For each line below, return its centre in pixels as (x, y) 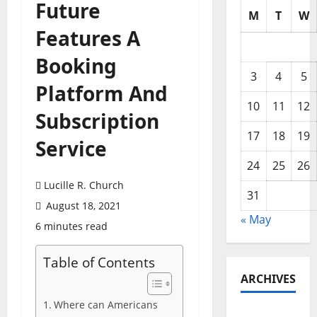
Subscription (97, 121)
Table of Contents (99, 263)
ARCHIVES (268, 279)
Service (71, 149)
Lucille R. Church (84, 185)
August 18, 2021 (82, 206)
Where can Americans (105, 305)
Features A (88, 39)
